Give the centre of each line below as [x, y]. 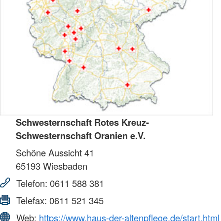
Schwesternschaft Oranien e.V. [81, 136]
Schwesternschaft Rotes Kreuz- [82, 122]
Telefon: [32, 183]
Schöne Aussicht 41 [55, 153]
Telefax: [32, 201]
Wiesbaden [64, 166]
